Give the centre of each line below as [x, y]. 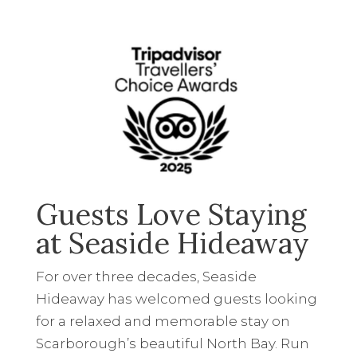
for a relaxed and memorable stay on [163, 321]
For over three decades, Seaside [146, 276]
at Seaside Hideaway [172, 243]
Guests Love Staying [171, 214]
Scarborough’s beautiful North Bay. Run [172, 343]
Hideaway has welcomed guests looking [176, 298]
